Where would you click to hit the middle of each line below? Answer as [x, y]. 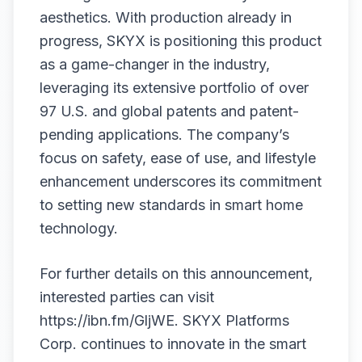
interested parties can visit [127, 297]
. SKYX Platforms [232, 320]
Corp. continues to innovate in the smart [173, 344]
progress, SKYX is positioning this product [181, 41]
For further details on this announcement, [176, 274]
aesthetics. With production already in [166, 17]
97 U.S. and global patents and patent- [169, 111]
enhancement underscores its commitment [181, 181]
